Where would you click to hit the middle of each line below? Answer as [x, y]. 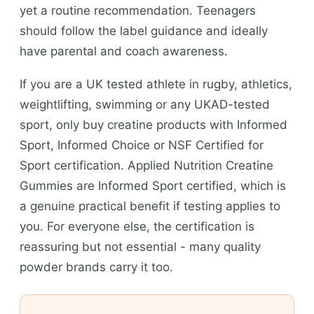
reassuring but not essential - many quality [140, 246]
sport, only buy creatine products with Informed [153, 124]
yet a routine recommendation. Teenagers [138, 10]
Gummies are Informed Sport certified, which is [153, 185]
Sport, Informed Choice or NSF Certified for [142, 145]
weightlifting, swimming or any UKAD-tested [145, 104]
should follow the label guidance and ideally [144, 30]
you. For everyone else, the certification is [137, 226]
